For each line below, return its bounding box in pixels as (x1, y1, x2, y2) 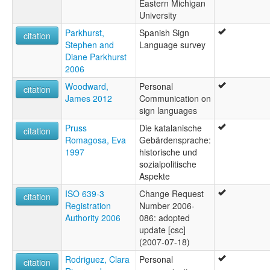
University (139, 9, 177, 22)
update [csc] (139, 224, 186, 236)
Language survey (139, 39, 206, 51)
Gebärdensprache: (139, 134, 211, 146)
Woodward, (65, 80, 108, 93)
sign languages (139, 104, 197, 117)
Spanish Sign (139, 27, 189, 39)
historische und (139, 146, 197, 159)
